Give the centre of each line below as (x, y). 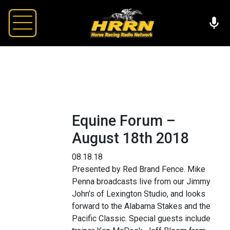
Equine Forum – (124, 120)
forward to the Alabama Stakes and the (141, 206)
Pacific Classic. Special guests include (141, 218)
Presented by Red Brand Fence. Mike (139, 169)
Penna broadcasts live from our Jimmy (141, 181)
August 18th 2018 (130, 138)
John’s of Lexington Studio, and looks (139, 194)
